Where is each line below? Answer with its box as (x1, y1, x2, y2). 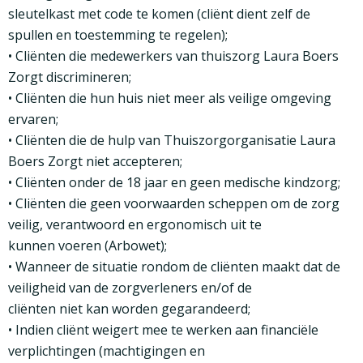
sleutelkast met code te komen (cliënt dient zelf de (8, 5, 310, 23)
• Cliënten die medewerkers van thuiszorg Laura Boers (8, 47, 339, 66)
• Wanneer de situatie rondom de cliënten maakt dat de (8, 258, 340, 276)
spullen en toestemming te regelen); (8, 26, 228, 45)
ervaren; (8, 110, 58, 129)
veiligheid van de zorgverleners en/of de (8, 279, 252, 297)
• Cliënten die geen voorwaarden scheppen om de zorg (8, 194, 340, 213)
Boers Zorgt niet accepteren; (8, 152, 182, 171)
